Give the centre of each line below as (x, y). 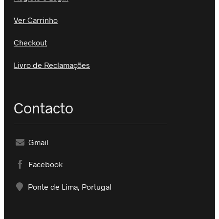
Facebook (45, 164)
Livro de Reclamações (52, 65)
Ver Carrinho (36, 20)
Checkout (30, 42)
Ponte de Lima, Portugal (69, 186)
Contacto (44, 107)
